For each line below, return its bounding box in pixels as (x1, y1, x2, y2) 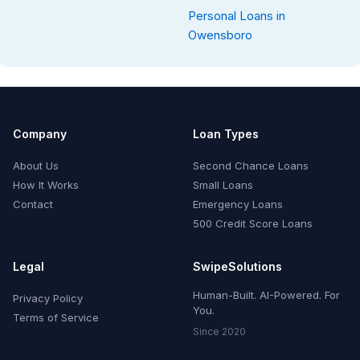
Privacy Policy (13, 292, 83, 305)
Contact (13, 198, 53, 211)
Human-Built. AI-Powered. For (193, 288, 340, 302)
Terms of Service (13, 311, 99, 325)
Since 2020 (193, 325, 246, 338)
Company (13, 127, 67, 141)
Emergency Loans (193, 198, 283, 211)
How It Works (13, 178, 79, 192)
